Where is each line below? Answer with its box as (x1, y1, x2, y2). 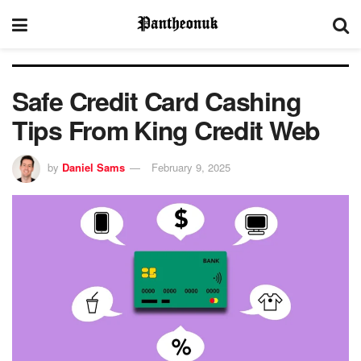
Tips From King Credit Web (12, 111, 320, 148)
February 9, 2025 (151, 159, 230, 175)
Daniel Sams (62, 159, 125, 175)
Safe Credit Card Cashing (12, 82, 301, 119)
